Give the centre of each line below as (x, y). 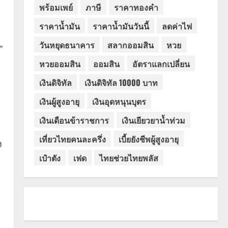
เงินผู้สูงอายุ (59, 101)
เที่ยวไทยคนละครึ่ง (72, 139)
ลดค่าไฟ (177, 26)
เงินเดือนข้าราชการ (74, 120)
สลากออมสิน (130, 45)
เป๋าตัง (50, 158)
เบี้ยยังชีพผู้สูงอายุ (148, 139)
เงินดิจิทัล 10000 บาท (121, 82)
